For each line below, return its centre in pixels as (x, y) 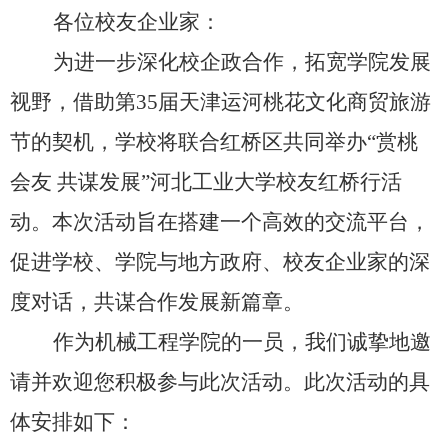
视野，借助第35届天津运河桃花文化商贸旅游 (220, 101)
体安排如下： (73, 421)
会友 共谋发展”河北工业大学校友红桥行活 (206, 181)
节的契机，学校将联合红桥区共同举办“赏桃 (214, 141)
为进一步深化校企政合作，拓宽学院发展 (241, 61)
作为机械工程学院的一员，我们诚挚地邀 (241, 341)
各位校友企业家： (136, 21)
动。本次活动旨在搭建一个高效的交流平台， (220, 221)
